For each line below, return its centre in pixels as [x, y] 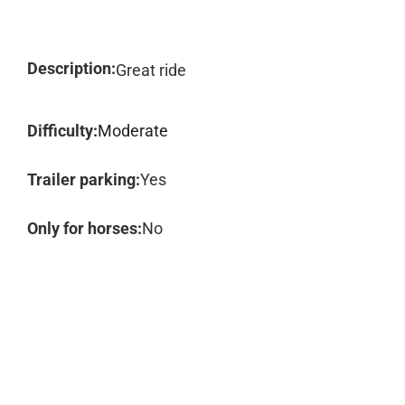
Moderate [133, 131]
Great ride [151, 70]
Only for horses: [85, 228]
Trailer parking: [84, 179]
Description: [71, 68]
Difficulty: [62, 131]
